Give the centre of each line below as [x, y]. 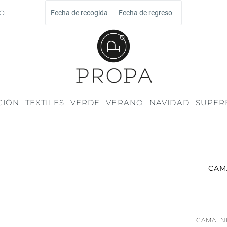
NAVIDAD [169, 103]
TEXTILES [45, 103]
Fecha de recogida [79, 13]
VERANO [125, 103]
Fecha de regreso [145, 13]
